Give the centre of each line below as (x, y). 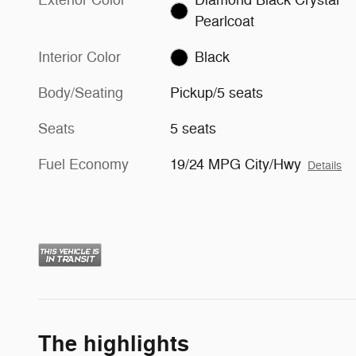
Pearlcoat (224, 21)
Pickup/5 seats (217, 93)
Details (325, 165)
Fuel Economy (83, 164)
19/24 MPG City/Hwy (236, 164)
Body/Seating (81, 93)
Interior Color (79, 57)
